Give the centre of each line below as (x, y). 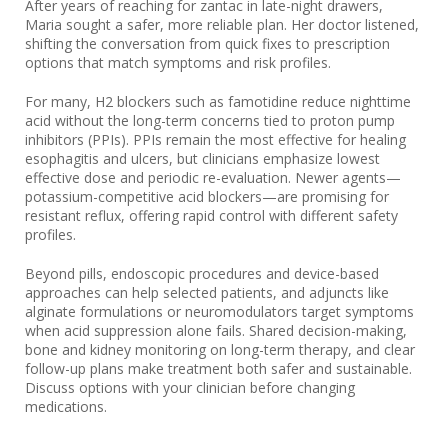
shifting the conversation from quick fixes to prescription (207, 44)
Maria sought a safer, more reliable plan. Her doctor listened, (222, 25)
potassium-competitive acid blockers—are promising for (207, 197)
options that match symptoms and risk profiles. (178, 63)
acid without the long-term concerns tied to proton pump (210, 121)
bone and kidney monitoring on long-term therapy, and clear (220, 350)
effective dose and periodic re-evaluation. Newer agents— (213, 178)
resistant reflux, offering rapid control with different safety (211, 216)
